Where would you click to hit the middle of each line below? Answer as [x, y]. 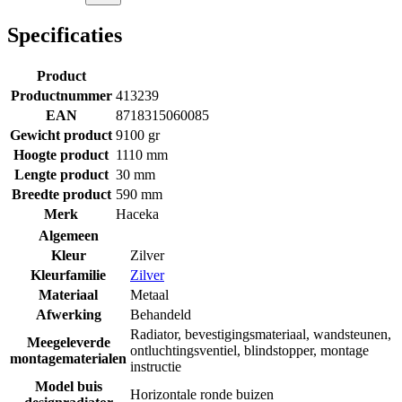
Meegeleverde [68, 342]
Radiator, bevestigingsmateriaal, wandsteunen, [261, 334]
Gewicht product [61, 135]
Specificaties [65, 35]
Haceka [137, 214]
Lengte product [61, 174]
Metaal [149, 294]
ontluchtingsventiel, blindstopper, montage [249, 350]
